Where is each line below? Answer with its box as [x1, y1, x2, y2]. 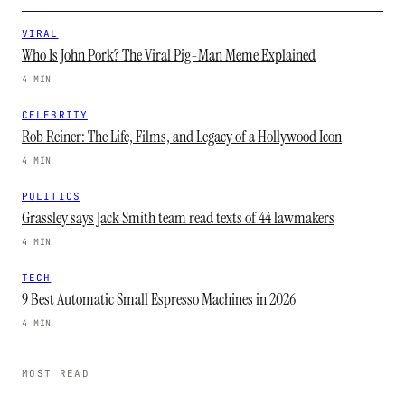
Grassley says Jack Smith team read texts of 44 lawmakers [22, 207, 334, 229]
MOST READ [22, 367, 89, 380]
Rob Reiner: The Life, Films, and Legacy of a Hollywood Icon [22, 126, 342, 147]
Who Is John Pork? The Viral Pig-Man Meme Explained [22, 44, 316, 66]
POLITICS [22, 190, 80, 202]
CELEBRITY [22, 108, 88, 121]
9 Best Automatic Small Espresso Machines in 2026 [22, 288, 296, 310]
